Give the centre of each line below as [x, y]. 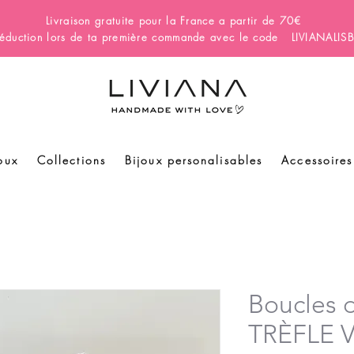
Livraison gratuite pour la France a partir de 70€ [176, 21]
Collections [71, 160]
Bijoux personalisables [194, 160]
